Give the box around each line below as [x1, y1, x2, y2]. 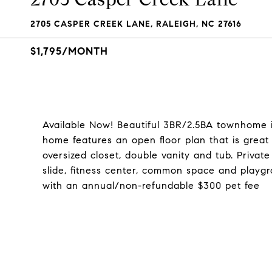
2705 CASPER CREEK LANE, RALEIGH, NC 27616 [30, 19, 242, 29]
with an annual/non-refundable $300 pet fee [42, 180, 260, 191]
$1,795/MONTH [30, 45, 108, 58]
